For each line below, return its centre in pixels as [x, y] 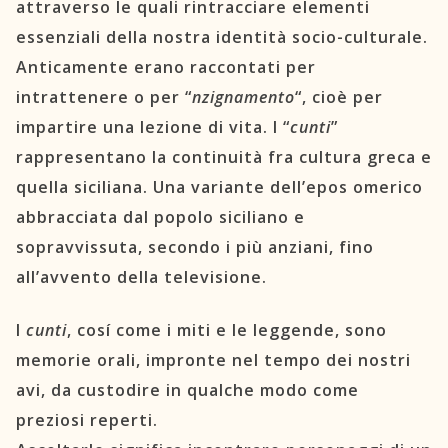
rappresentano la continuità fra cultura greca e [224, 157]
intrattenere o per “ [104, 97]
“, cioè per [339, 97]
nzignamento [243, 97]
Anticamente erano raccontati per [166, 67]
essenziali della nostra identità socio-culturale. [222, 37]
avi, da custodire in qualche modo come [187, 389]
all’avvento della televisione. [141, 277]
